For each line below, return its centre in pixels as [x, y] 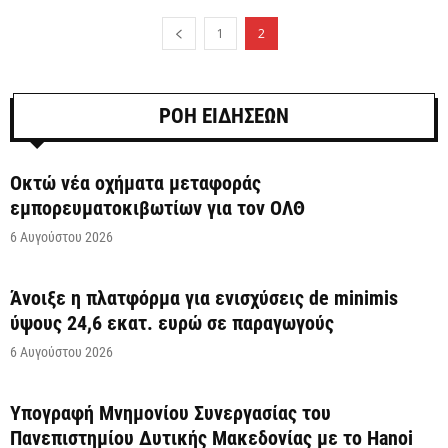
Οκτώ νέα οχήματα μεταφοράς [135, 183]
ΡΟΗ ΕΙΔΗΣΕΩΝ [224, 116]
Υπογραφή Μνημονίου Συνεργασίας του [170, 413]
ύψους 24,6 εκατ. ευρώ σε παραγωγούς [172, 323]
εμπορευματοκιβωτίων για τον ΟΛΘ [157, 208]
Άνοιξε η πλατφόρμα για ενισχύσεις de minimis [204, 298]
